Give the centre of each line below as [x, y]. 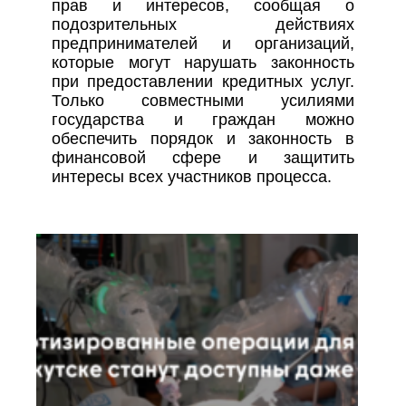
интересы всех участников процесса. [191, 177]
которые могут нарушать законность [203, 63]
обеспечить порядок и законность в [203, 139]
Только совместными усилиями [203, 101]
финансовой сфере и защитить [203, 158]
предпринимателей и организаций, [203, 44]
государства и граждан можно [203, 120]
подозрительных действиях [203, 25]
